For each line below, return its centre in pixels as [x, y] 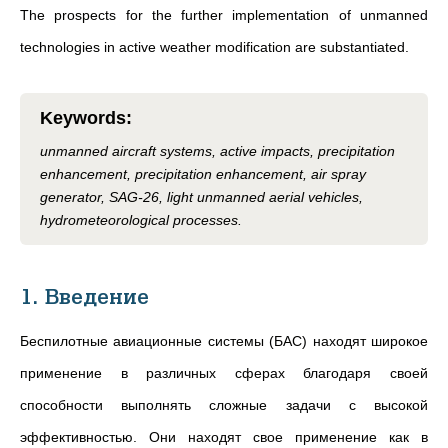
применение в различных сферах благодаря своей [224, 373]
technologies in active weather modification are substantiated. [214, 47]
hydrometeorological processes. [141, 220]
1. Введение [84, 297]
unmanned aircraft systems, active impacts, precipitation [217, 151]
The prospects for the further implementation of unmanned [224, 15]
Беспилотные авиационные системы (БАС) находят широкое [224, 341]
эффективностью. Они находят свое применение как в [224, 437]
